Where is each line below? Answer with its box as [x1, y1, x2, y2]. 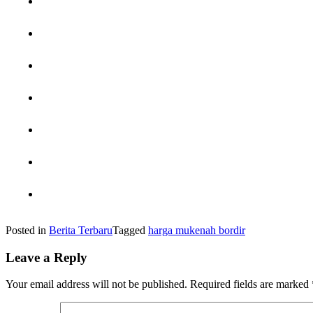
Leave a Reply [6, 249, 87, 265]
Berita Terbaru [49, 224, 112, 236]
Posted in [6, 224, 49, 236]
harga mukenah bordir [148, 224, 245, 236]
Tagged [112, 224, 148, 236]
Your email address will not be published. [6, 278, 187, 291]
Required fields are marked [190, 278, 312, 291]
